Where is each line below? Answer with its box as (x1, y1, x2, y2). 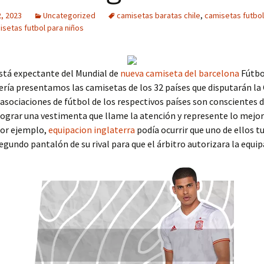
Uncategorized (43, 10, 95, 21)
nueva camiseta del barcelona (120, 67, 239, 79)
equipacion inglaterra (48, 124, 135, 136)
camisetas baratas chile (117, 10, 200, 21)
